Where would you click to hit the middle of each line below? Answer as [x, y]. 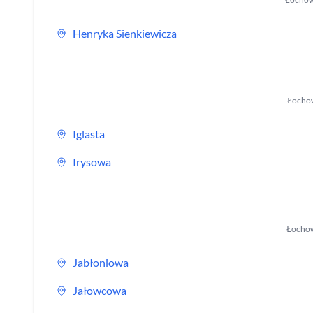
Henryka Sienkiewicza [125, 33]
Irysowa [92, 162]
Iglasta [89, 134]
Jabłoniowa [101, 262]
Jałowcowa [100, 290]
